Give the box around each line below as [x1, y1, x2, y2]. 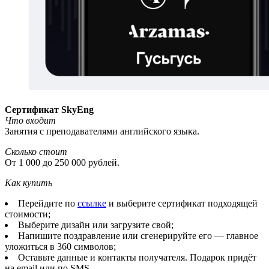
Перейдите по [18, 198, 77, 208]
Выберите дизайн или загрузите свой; [18, 219, 174, 230]
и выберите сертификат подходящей [106, 198, 258, 208]
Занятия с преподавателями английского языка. [5, 125, 199, 136]
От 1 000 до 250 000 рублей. [5, 157, 119, 168]
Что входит [5, 115, 56, 125]
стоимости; [5, 208, 50, 219]
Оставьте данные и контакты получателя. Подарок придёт [18, 252, 256, 262]
